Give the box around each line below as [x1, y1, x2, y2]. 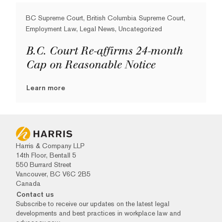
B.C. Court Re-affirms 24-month [26, 45, 182, 57]
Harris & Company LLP [16, 142, 85, 150]
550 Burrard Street [16, 161, 71, 168]
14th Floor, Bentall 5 [16, 151, 76, 159]
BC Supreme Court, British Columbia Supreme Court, [26, 14, 185, 22]
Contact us [16, 190, 54, 199]
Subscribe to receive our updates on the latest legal [16, 200, 169, 208]
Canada [16, 179, 41, 187]
